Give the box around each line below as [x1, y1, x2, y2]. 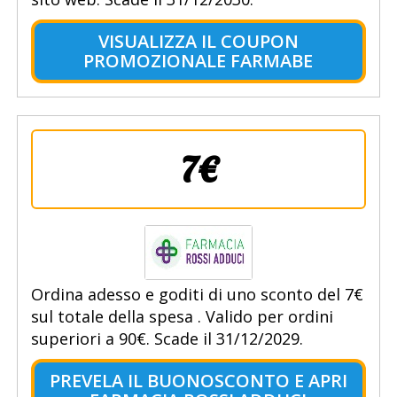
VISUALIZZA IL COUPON [97, 29, 299, 54]
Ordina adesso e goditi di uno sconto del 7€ [30, 284, 363, 306]
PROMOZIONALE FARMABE [83, 49, 314, 74]
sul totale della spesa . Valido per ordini [30, 306, 333, 328]
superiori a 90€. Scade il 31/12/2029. [30, 328, 303, 350]
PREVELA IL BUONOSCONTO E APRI [49, 369, 347, 393]
